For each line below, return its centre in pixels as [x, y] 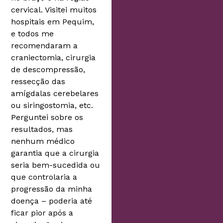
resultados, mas [42, 129]
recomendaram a [45, 45]
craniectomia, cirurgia [54, 57]
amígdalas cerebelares [55, 93]
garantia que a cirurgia [55, 153]
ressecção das [38, 81]
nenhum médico [43, 141]
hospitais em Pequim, [53, 21]
